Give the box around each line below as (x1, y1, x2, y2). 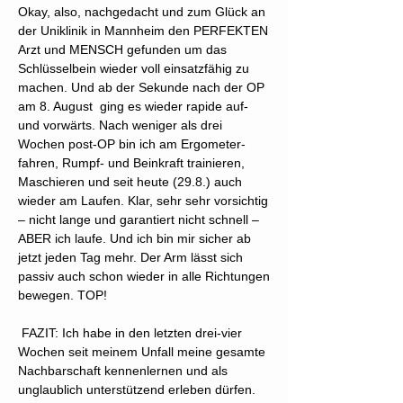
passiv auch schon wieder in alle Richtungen (18, 269, 270, 283)
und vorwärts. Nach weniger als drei (18, 118, 222, 132)
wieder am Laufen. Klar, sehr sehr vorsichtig (18, 193, 268, 208)
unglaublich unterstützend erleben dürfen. (18, 382, 255, 397)
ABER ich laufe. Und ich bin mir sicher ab (18, 231, 251, 246)
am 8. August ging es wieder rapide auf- (18, 99, 248, 113)
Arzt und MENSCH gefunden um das (18, 42, 227, 57)
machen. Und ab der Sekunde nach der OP (18, 80, 264, 94)
